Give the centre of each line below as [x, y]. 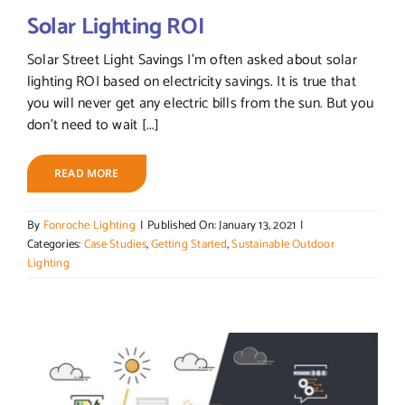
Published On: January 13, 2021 [222, 226]
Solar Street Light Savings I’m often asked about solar [192, 61]
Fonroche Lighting [89, 226]
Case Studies [115, 245]
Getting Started [189, 245]
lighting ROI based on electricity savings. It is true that [191, 82]
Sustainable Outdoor [283, 245]
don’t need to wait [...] [93, 126]
